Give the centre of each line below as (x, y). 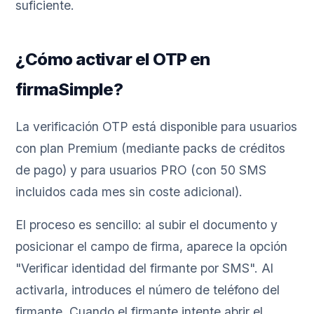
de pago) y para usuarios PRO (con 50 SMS (141, 170)
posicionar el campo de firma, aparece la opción (152, 247)
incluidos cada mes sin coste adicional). (129, 192)
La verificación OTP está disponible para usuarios (157, 127)
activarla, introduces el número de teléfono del (148, 290)
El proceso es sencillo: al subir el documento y (147, 225)
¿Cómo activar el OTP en (113, 60)
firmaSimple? (69, 90)
